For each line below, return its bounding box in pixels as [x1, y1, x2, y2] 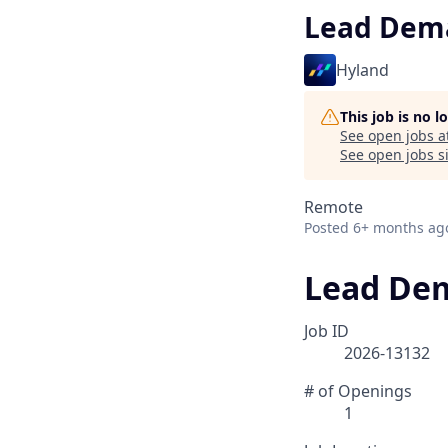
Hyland [336, 59, 389, 81]
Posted [304, 218, 349, 237]
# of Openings [304, 380, 412, 403]
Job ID [304, 320, 349, 343]
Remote [304, 196, 363, 218]
